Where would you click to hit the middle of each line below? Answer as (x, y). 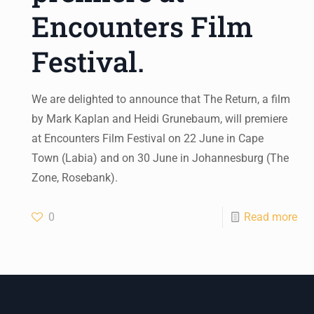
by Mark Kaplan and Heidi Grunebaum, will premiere (160, 118)
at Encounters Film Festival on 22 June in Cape (148, 138)
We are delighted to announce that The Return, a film (161, 99)
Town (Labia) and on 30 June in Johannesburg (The (161, 158)
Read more (270, 217)
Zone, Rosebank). (75, 177)
